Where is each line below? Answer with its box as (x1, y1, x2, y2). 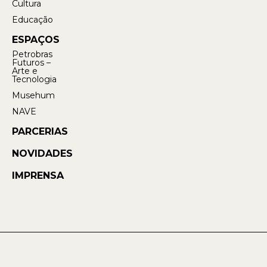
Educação (12, 14, 53, 26)
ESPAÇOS (12, 34, 60, 46)
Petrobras (12, 49, 52, 60)
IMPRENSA (12, 170, 64, 182)
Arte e (12, 66, 38, 77)
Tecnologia (12, 74, 57, 85)
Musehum (12, 90, 55, 101)
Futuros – (12, 57, 51, 69)
